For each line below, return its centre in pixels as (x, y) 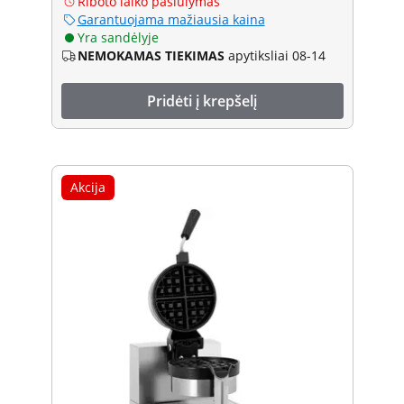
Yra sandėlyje (118, 37)
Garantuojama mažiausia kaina (171, 19)
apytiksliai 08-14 (276, 55)
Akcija (87, 187)
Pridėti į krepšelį (202, 101)
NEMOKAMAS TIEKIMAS (151, 55)
